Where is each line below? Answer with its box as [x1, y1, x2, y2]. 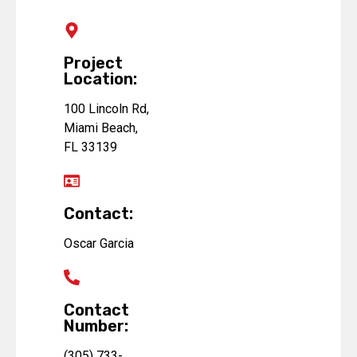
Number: [64, 316, 128, 335]
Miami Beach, [64, 120, 138, 135]
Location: [64, 69, 137, 88]
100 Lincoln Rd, [64, 100, 149, 116]
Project [64, 53, 123, 73]
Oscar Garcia [64, 235, 134, 251]
